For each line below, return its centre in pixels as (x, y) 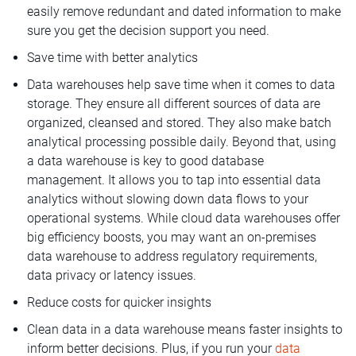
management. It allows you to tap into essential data (174, 180)
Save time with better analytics (112, 57)
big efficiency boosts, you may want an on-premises (172, 237)
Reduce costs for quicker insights (119, 302)
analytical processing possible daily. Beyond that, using (182, 141)
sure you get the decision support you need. (148, 30)
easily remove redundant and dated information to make (184, 11)
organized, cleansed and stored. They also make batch (179, 122)
